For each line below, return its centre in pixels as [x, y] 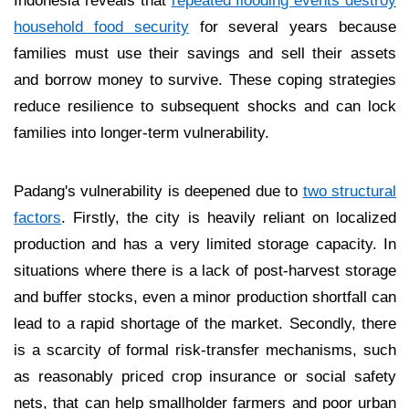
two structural [350, 190]
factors [37, 217]
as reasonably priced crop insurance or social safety [205, 376]
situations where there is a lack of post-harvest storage [205, 270]
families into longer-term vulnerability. [142, 132]
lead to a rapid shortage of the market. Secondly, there [205, 323]
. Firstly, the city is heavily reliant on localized [229, 217]
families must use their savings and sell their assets [205, 52]
